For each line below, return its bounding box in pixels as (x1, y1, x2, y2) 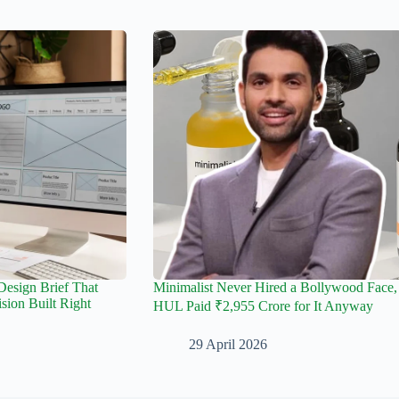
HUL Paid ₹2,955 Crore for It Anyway (152, 298, 373, 314)
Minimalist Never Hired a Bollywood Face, (152, 280, 397, 296)
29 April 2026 (188, 337, 267, 353)
